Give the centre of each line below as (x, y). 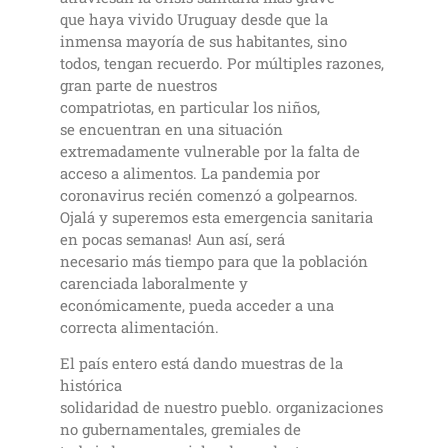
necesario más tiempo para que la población (214, 260)
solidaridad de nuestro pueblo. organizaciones (221, 407)
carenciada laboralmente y (154, 282)
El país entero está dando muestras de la (201, 363)
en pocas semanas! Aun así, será (172, 238)
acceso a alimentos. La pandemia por (190, 172)
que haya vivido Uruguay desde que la (194, 18)
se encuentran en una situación (171, 128)
